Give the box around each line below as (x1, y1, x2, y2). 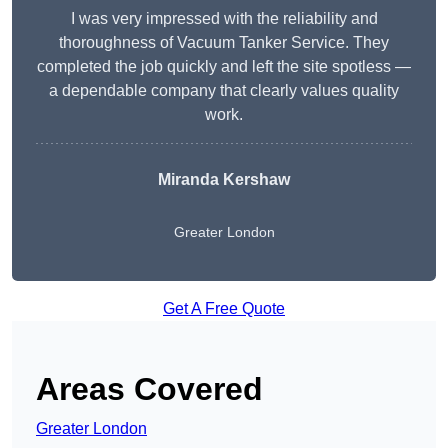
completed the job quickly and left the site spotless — (37, 58, 411, 76)
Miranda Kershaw (158, 171, 290, 189)
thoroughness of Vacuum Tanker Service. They (59, 34, 389, 52)
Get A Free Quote (163, 300, 285, 318)
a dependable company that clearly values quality (49, 82, 399, 100)
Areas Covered (36, 371, 263, 408)
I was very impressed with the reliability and (70, 10, 378, 28)
